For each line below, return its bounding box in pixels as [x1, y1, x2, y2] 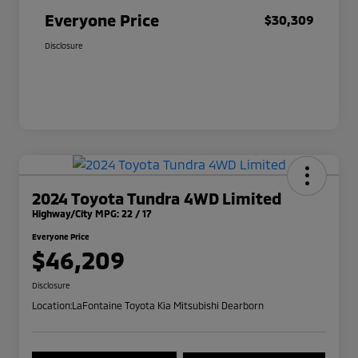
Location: [32, 300, 72, 312]
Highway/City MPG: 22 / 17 [32, 208, 152, 220]
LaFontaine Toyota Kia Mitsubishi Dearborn [72, 300, 264, 312]
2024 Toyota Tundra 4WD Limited [32, 189, 281, 209]
